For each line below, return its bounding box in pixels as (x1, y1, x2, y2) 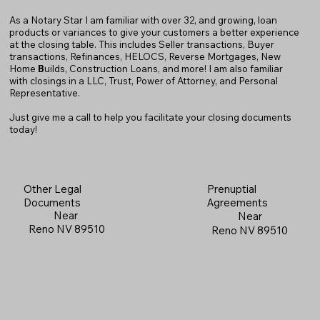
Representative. (9, 86, 81, 99)
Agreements (207, 195, 269, 209)
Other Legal (23, 182, 81, 196)
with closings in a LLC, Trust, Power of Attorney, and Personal (9, 74, 279, 86)
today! (9, 123, 38, 135)
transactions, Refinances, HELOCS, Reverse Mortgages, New (9, 50, 281, 62)
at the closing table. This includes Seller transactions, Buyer (9, 38, 275, 50)
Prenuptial (207, 181, 257, 196)
